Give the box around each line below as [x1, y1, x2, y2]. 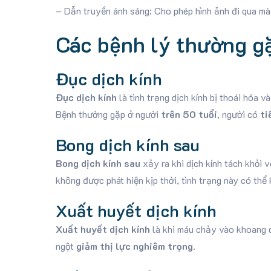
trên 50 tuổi [160, 108, 217, 120]
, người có [217, 108, 260, 120]
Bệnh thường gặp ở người [55, 108, 161, 120]
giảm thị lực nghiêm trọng [76, 240, 193, 252]
